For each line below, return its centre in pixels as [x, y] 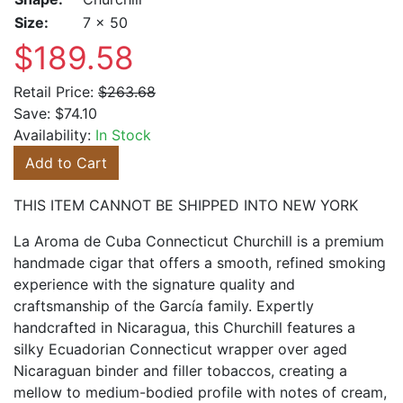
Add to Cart [66, 163]
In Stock [123, 135]
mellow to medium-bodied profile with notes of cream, [200, 392]
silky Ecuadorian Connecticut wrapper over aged [180, 349]
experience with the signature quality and [154, 284]
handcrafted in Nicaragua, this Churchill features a [184, 327]
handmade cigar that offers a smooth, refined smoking [200, 263]
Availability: [54, 135]
